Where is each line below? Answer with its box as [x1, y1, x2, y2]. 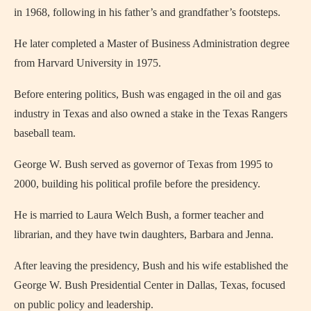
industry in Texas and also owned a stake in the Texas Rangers [14, 107, 287, 119]
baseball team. [14, 126, 76, 139]
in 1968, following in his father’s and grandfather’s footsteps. [14, 6, 280, 18]
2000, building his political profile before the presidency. [14, 177, 260, 190]
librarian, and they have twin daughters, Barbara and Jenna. [14, 228, 274, 240]
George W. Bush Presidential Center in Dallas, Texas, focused [14, 278, 285, 291]
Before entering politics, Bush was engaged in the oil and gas [14, 87, 281, 100]
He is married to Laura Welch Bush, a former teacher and [14, 208, 264, 221]
